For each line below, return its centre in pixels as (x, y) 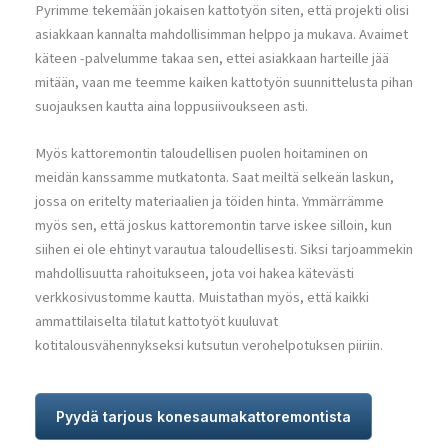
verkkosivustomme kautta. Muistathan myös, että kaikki (202, 298)
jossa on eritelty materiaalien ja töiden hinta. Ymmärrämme (209, 202)
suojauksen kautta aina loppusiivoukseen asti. (171, 107)
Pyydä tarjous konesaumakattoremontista (203, 417)
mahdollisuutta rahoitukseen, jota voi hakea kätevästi (194, 274)
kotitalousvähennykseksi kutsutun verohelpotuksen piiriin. (209, 346)
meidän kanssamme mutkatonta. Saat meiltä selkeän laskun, (214, 178)
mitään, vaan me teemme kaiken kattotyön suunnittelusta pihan (224, 83)
